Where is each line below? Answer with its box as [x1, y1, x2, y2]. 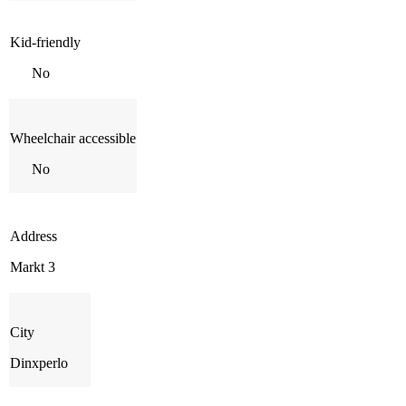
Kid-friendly [10, 34, 81, 50]
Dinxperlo [10, 354, 68, 371]
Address [10, 227, 57, 244]
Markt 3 [10, 258, 55, 275]
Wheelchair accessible [10, 130, 136, 146]
